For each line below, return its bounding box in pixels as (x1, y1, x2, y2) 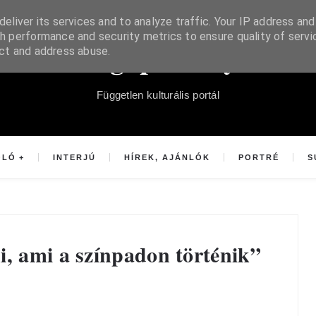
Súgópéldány (78, 37, 238, 79)
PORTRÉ (238, 153, 280, 162)
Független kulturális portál (96, 89, 220, 101)
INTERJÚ (52, 153, 96, 162)
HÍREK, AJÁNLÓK (124, 153, 210, 162)
